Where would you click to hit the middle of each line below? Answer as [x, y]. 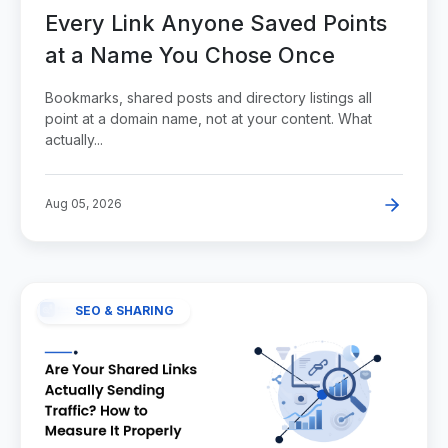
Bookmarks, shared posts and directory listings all [208, 97]
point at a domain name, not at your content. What [208, 118]
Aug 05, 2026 [83, 203]
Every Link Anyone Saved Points [216, 22]
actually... [74, 139]
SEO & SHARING [124, 310]
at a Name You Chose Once [190, 54]
